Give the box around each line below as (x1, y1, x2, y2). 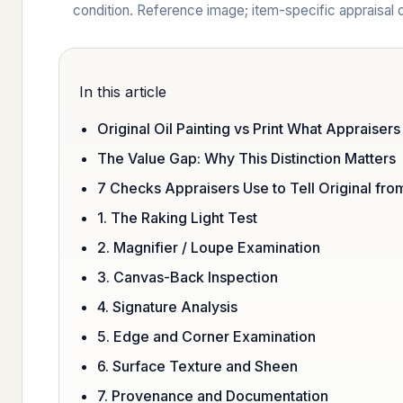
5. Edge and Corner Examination (97, 327, 316, 345)
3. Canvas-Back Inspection (97, 267, 278, 286)
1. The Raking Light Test (97, 208, 257, 227)
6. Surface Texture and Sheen (97, 356, 298, 375)
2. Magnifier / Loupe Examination (97, 237, 320, 256)
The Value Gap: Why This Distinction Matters (97, 148, 396, 167)
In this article (79, 82, 166, 101)
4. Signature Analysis (97, 297, 237, 316)
